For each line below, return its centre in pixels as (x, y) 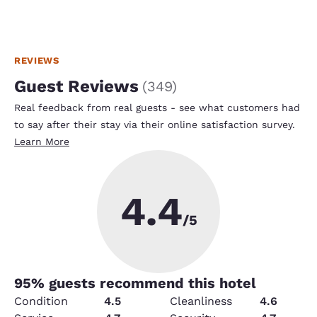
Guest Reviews (76, 87)
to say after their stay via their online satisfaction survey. (155, 125)
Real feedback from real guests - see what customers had (157, 108)
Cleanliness (201, 301)
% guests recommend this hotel (144, 283)
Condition (41, 301)
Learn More (42, 142)
